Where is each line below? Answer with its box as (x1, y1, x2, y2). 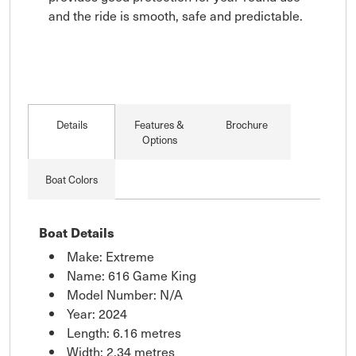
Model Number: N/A (67, 284, 183, 304)
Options (141, 131, 177, 147)
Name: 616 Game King (67, 265, 196, 284)
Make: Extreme (67, 246, 154, 265)
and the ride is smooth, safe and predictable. (48, 5, 303, 25)
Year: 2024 (67, 303, 127, 323)
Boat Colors (45, 171, 99, 187)
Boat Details (39, 222, 114, 242)
